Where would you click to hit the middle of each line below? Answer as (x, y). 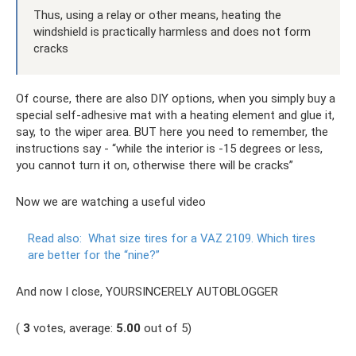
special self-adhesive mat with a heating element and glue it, (175, 115)
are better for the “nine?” (94, 255)
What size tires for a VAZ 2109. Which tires (202, 238)
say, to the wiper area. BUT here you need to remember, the (172, 132)
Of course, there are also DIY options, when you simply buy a (176, 98)
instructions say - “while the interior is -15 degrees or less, (169, 148)
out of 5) (166, 328)
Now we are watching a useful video (111, 201)
